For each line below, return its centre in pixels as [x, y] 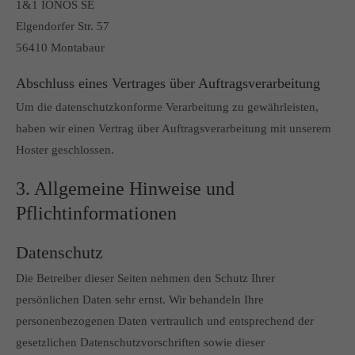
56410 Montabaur [60, 48]
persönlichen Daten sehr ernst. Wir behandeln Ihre [140, 300]
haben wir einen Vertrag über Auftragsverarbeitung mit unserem [174, 128]
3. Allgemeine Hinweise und [125, 189]
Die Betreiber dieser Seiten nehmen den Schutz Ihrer [145, 278]
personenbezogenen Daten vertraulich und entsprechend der [165, 321]
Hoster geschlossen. [65, 150]
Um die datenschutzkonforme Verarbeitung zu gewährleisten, [167, 107]
